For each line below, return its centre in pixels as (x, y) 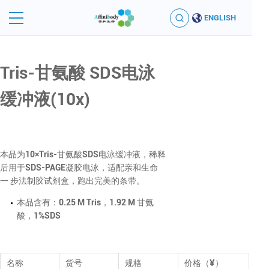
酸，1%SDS (39, 216)
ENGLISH (220, 18)
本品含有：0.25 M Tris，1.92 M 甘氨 (85, 202)
